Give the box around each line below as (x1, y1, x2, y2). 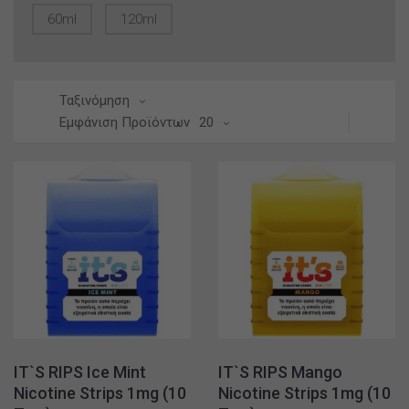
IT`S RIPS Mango (218, 362, 342, 382)
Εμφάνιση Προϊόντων (59, 114, 190, 131)
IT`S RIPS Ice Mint (14, 362, 146, 382)
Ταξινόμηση (59, 92, 130, 109)
